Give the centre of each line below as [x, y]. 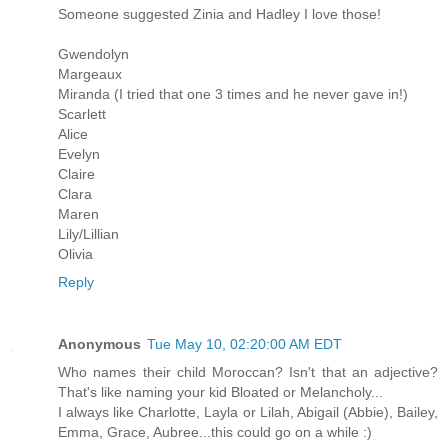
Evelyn [79, 153]
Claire [76, 173]
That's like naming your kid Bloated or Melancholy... [220, 391]
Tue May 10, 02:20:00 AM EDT [244, 343]
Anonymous [99, 343]
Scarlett [82, 113]
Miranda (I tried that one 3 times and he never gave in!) [233, 93]
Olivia [75, 253]
